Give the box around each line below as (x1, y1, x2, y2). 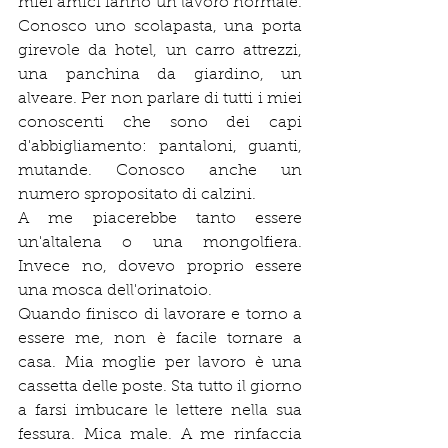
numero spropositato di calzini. (18, 186, 256, 203)
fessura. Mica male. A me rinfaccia (18, 426, 302, 443)
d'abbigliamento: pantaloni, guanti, (18, 138, 302, 155)
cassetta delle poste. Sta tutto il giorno (18, 378, 302, 395)
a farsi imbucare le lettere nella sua (18, 402, 302, 419)
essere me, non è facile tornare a (18, 330, 302, 347)
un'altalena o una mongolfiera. (18, 234, 302, 251)
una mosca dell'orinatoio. (18, 282, 212, 299)
